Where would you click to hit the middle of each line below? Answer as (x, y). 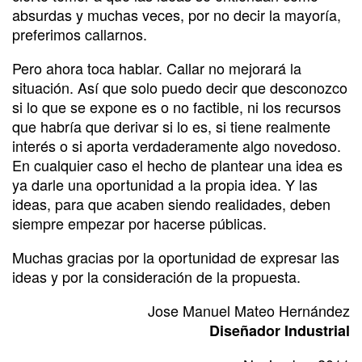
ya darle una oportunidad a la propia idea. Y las (165, 184)
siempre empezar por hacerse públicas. (139, 223)
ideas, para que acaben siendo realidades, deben (171, 203)
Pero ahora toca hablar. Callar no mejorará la (157, 67)
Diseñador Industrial (280, 330)
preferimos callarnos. (80, 34)
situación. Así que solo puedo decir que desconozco (180, 87)
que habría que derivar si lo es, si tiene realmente (171, 126)
